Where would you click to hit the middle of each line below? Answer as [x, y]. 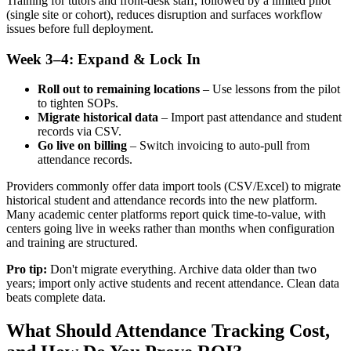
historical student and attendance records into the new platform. [162, 201]
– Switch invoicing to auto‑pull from [218, 146]
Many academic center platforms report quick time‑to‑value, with [166, 215]
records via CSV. [80, 132]
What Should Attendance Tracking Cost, [168, 331]
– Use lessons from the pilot [270, 89]
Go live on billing [82, 146]
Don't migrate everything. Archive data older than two [182, 270]
